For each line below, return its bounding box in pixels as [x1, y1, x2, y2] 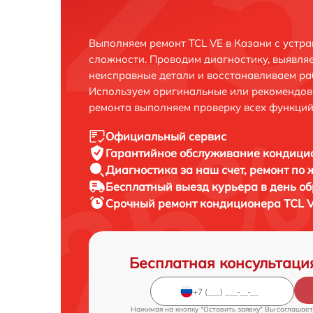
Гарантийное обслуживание [105, 146, 263, 160]
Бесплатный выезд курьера [105, 180, 261, 194]
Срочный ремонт [105, 196, 200, 210]
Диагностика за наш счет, [105, 163, 249, 177]
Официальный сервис [105, 129, 226, 143]
